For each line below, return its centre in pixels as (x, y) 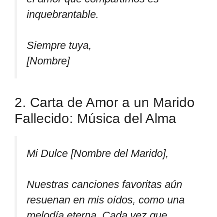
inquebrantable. (63, 14)
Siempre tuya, (59, 46)
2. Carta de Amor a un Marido (105, 102)
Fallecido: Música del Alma (95, 118)
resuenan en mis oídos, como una (106, 200)
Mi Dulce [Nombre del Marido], (98, 153)
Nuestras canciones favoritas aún (104, 185)
